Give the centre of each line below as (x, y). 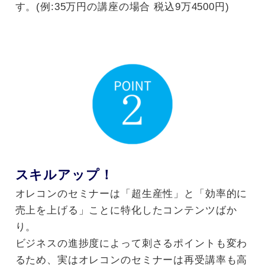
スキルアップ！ (64, 174)
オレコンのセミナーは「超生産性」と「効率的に (131, 193)
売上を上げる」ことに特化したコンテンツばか (126, 210)
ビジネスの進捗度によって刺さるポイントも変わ (131, 243)
